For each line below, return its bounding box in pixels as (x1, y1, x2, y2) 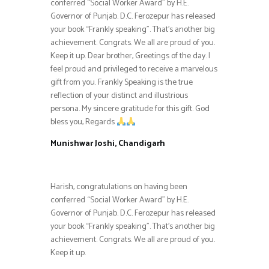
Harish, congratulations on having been (50, 180, 187, 195)
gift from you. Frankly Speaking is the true (50, 76, 193, 90)
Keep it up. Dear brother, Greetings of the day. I (50, 49, 210, 64)
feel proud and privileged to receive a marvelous (50, 62, 217, 77)
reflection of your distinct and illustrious (50, 89, 188, 103)
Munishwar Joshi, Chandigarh (50, 137, 165, 151)
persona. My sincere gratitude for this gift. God (50, 102, 210, 116)
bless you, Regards (50, 115, 116, 130)
